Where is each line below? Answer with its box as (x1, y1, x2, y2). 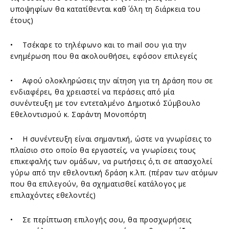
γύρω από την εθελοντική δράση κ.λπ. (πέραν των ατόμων (10, 167, 218, 177)
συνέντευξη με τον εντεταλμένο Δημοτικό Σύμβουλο (10, 98, 201, 108)
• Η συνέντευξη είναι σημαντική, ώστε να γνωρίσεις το (10, 133, 212, 144)
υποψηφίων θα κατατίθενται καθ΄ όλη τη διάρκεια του (10, 4, 200, 14)
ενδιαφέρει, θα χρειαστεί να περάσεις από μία (10, 86, 174, 97)
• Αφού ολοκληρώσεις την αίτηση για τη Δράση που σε (10, 75, 213, 85)
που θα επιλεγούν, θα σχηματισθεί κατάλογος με (10, 178, 189, 189)
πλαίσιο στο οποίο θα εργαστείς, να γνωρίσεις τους (10, 145, 196, 155)
